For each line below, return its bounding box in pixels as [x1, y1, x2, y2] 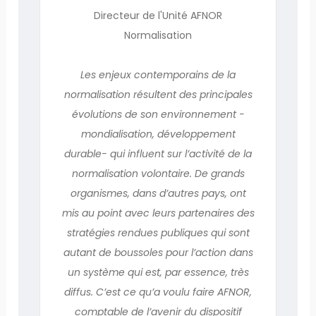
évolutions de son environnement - [71, 107, 245, 121]
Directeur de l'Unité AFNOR [94, 8, 222, 23]
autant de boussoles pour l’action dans [63, 245, 253, 260]
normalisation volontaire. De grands [71, 166, 245, 181]
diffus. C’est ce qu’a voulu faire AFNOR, [64, 284, 252, 299]
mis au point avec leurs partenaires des [61, 205, 255, 220]
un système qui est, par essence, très [67, 265, 249, 279]
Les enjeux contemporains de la [80, 67, 236, 82]
